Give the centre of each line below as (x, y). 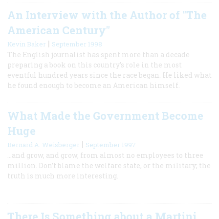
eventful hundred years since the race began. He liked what (109, 75)
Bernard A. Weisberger (44, 144)
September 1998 (77, 44)
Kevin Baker (27, 44)
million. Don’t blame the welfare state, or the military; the (109, 165)
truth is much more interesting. (63, 175)
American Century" (59, 30)
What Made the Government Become (105, 115)
